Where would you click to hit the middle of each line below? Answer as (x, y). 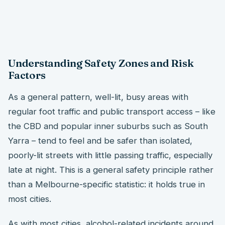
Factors (27, 75)
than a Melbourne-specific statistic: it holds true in (106, 184)
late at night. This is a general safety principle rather (111, 170)
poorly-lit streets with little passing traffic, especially (110, 155)
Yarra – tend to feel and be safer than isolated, (100, 140)
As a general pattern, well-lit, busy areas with (98, 97)
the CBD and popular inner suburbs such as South (108, 126)
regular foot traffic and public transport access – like (112, 111)
